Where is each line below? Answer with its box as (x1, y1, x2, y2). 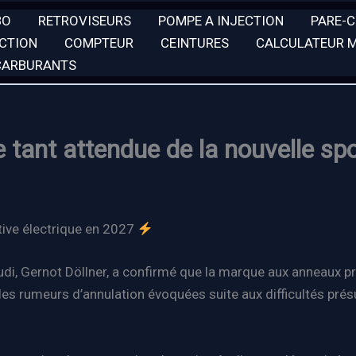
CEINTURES (161, 34, 229, 51)
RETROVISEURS (38, 12, 131, 29)
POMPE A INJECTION (158, 12, 284, 29)
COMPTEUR (64, 34, 133, 51)
